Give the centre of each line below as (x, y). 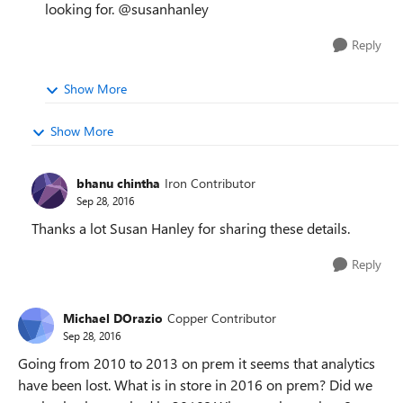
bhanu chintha (118, 183)
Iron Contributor (210, 183)
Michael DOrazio (113, 318)
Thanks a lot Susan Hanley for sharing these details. (191, 228)
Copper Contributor (222, 318)
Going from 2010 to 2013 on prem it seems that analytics (197, 363)
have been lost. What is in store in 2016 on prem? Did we (195, 385)
